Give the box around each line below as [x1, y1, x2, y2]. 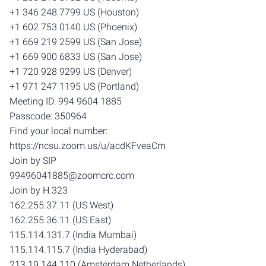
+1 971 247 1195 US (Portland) [9, 81, 139, 92]
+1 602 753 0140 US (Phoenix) [9, 21, 137, 33]
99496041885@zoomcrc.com [9, 170, 134, 181]
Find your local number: [9, 125, 107, 137]
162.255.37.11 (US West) [9, 199, 113, 211]
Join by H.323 [9, 185, 68, 196]
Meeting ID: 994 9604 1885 [9, 96, 122, 107]
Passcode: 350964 [9, 110, 87, 122]
